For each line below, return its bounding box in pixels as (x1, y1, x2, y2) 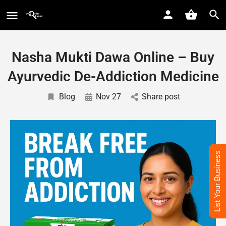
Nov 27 (95, 92, 121, 101)
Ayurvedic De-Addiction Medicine (7, 68, 219, 85)
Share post (141, 92, 180, 101)
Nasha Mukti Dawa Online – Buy (12, 49, 214, 66)
